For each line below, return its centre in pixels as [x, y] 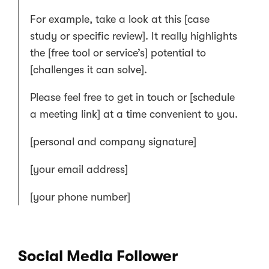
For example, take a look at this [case [120, 20]
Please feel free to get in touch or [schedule [132, 98]
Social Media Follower [98, 256]
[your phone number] [80, 197]
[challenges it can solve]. [89, 70]
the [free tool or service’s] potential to [118, 53]
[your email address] [79, 170]
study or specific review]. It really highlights [134, 36]
